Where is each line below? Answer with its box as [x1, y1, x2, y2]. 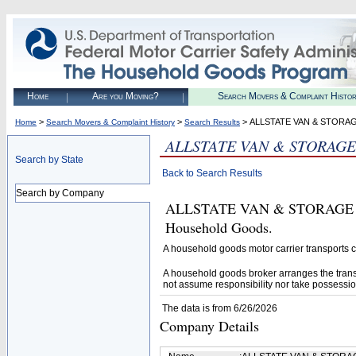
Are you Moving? [91, 91, 159, 102]
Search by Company [16, 188, 104, 199]
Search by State [15, 154, 83, 165]
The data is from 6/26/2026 [162, 303, 277, 314]
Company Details [160, 316, 259, 335]
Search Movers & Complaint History [46, 118, 175, 126]
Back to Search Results [162, 168, 262, 179]
